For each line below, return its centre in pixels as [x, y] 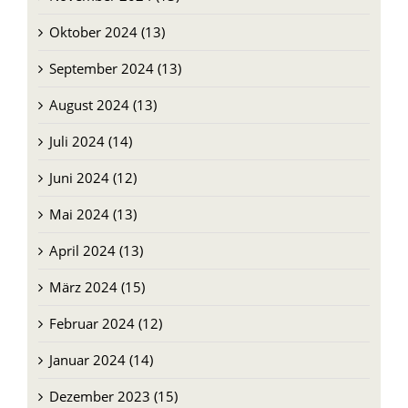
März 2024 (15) [97, 273]
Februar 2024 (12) [105, 309]
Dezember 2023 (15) [113, 382]
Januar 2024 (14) [101, 346]
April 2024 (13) [96, 236]
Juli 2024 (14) [90, 127]
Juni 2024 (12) [92, 163]
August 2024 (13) [102, 91]
